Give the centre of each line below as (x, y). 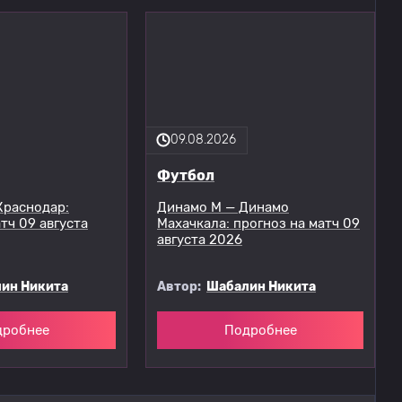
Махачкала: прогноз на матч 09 (258, 224)
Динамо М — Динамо (223, 208)
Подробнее (260, 330)
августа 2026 (200, 240)
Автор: (182, 286)
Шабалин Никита (261, 286)
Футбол (186, 176)
